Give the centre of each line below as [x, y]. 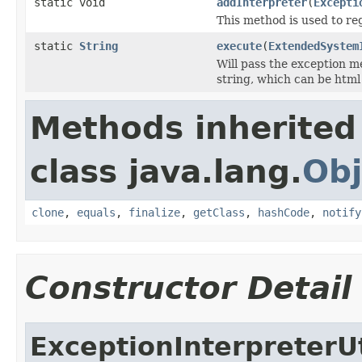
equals [96, 212]
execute [239, 46]
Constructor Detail [188, 288]
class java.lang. [166, 171]
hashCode [284, 212]
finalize [154, 212]
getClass [219, 212]
